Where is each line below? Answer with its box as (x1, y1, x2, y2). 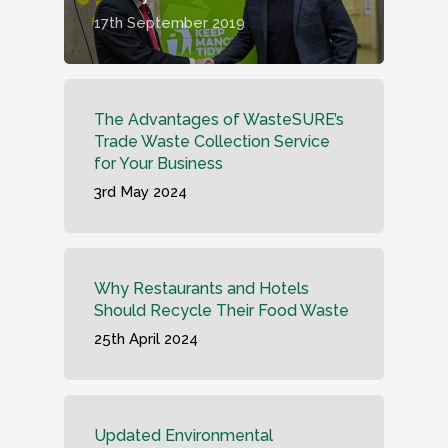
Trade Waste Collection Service (94, 132, 330, 151)
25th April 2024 (94, 330, 198, 348)
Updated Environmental (94, 426, 273, 445)
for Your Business (94, 154, 223, 173)
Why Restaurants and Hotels (94, 279, 309, 298)
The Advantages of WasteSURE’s (94, 110, 344, 129)
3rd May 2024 (94, 183, 187, 201)
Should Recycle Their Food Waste (94, 301, 349, 320)
